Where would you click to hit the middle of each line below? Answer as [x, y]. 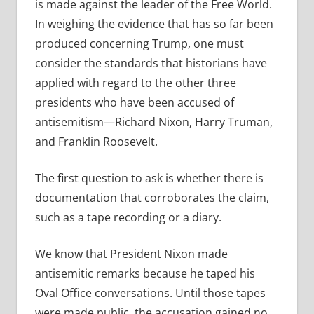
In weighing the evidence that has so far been [154, 24]
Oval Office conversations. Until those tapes [150, 293]
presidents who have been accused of [134, 103]
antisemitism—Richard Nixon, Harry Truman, [153, 122]
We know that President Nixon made [131, 254]
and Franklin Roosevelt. [96, 142]
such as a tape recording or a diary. [128, 218]
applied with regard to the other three [135, 83]
